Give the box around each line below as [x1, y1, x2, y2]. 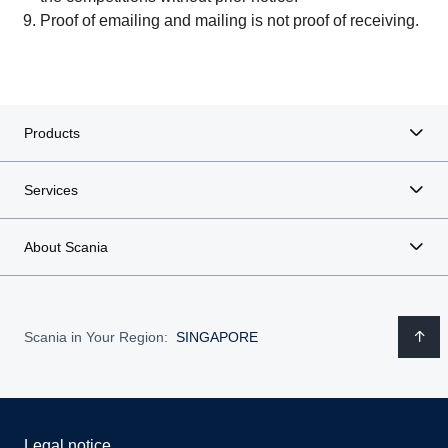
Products [24, 125, 80, 141]
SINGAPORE [176, 328, 258, 345]
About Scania [24, 239, 108, 255]
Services [24, 182, 78, 198]
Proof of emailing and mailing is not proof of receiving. [40, 12, 419, 29]
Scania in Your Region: [24, 328, 168, 345]
